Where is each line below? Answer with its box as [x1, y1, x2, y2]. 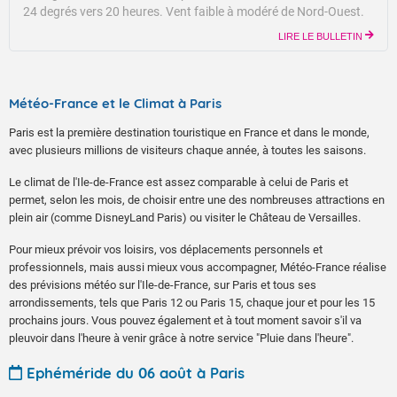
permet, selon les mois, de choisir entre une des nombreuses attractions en [9, 193, 385, 206]
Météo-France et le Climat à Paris [9, 95, 222, 112]
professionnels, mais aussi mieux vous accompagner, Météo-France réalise [9, 261, 386, 274]
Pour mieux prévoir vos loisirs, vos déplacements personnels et [9, 243, 323, 256]
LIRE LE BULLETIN [278, 31, 365, 42]
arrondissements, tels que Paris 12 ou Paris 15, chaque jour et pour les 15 [9, 296, 375, 309]
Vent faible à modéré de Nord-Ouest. [166, 4, 364, 19]
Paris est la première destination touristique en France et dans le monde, [9, 126, 370, 139]
